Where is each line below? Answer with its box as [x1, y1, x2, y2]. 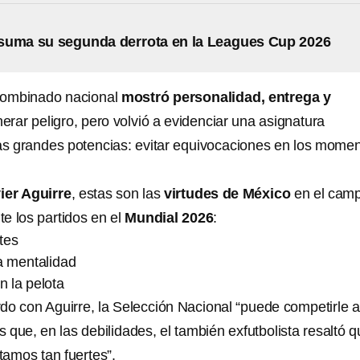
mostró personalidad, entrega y [121, 89, 331, 106]
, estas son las [71, 186, 161, 202]
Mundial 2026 [125, 210, 214, 227]
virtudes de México [160, 186, 291, 202]
